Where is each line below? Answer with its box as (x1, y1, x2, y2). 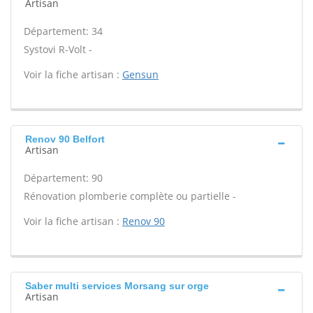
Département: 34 (24, 24, 103, 38)
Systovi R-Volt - (24, 43, 92, 56)
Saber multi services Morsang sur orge (25, 280, 209, 291)
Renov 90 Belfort (25, 133, 105, 145)
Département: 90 (24, 171, 103, 184)
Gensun (122, 68, 159, 81)
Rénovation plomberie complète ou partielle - (24, 189, 236, 203)
